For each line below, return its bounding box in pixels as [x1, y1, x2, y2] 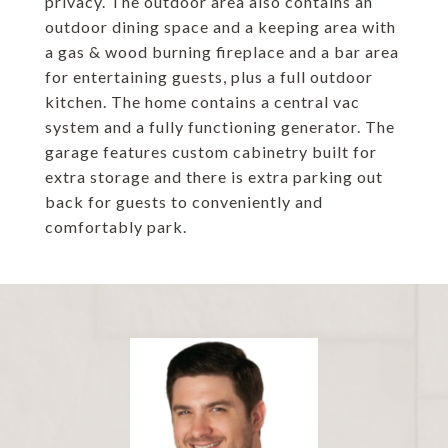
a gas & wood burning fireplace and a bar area [45, 42, 399, 61]
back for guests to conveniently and [45, 192, 323, 211]
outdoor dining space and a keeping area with [45, 17, 396, 36]
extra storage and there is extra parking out [45, 167, 383, 186]
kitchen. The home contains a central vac [45, 92, 360, 111]
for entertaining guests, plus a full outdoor [45, 67, 373, 86]
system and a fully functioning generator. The [45, 117, 395, 136]
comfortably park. [45, 217, 187, 236]
